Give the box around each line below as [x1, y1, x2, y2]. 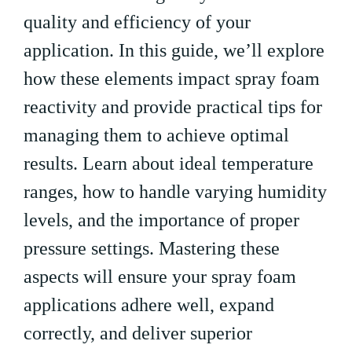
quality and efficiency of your [24, 12, 251, 33]
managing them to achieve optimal [24, 125, 289, 146]
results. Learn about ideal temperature [24, 153, 313, 174]
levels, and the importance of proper [24, 210, 299, 231]
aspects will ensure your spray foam [24, 266, 296, 288]
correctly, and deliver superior [24, 323, 252, 344]
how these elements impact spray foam [24, 68, 320, 90]
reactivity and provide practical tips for [24, 97, 322, 118]
